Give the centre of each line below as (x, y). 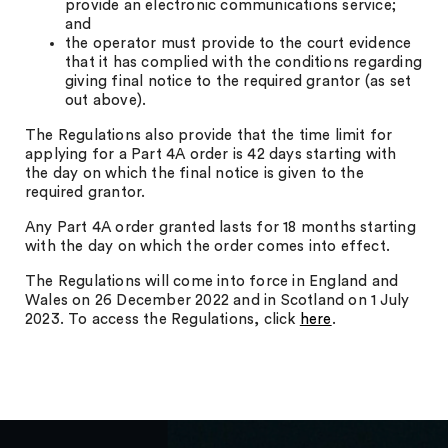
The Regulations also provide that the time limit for (209, 135)
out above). (106, 100)
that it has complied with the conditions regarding (244, 62)
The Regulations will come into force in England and (212, 281)
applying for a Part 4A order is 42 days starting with (211, 154)
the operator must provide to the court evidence (238, 43)
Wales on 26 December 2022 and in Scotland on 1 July (217, 300)
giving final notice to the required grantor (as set (238, 81)
